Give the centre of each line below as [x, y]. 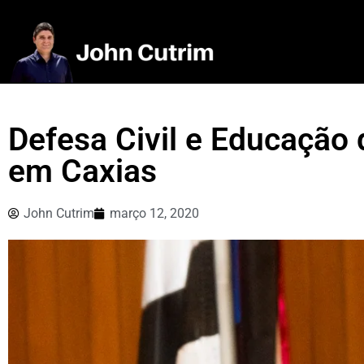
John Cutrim [59, 214]
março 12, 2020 [154, 214]
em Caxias [82, 172]
